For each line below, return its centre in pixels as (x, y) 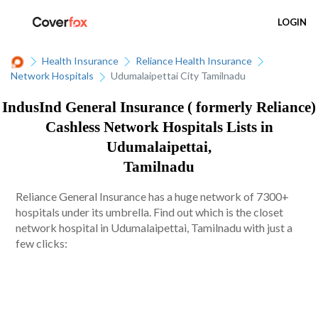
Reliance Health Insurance (194, 61)
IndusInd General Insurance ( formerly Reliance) (159, 107)
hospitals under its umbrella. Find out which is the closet (150, 212)
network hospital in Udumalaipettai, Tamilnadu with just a (154, 228)
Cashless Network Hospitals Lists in (159, 127)
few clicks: (42, 243)
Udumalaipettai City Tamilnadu (178, 76)
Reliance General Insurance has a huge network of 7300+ (153, 197)
